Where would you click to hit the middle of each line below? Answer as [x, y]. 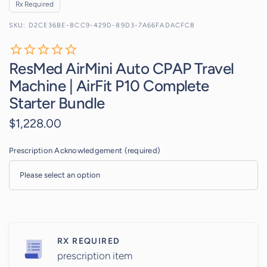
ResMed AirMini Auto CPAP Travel [122, 68]
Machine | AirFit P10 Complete [109, 86]
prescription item [95, 255]
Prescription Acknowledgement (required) [85, 150]
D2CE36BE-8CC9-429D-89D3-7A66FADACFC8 [112, 25]
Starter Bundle [57, 103]
